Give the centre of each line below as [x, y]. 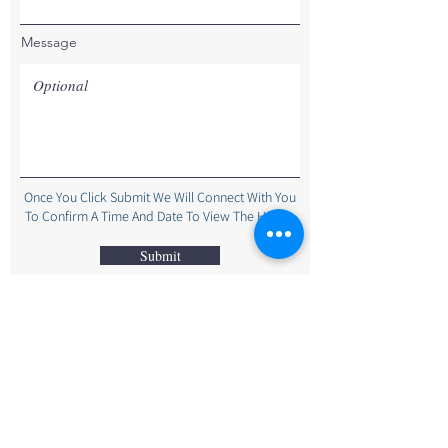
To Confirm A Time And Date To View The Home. [160, 216]
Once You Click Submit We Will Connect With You [160, 197]
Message [49, 42]
